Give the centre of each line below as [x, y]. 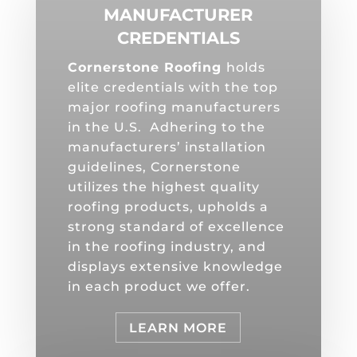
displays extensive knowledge [175, 266]
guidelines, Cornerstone [154, 167]
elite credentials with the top [173, 87]
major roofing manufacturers [174, 107]
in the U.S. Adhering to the [166, 127]
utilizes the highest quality [163, 186]
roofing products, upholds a [168, 206]
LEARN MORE [178, 328]
